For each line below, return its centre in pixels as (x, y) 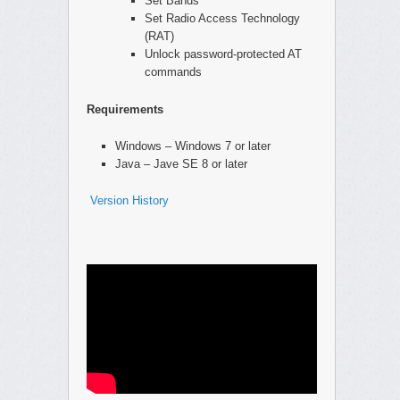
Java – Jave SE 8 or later (182, 163)
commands (173, 72)
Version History (127, 200)
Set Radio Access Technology (222, 19)
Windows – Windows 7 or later (193, 146)
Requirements (125, 109)
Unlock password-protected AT (223, 54)
